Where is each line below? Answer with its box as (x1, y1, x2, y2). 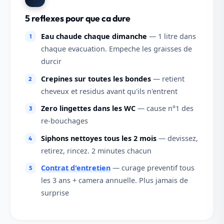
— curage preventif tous (110, 163, 194, 173)
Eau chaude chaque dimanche (40, 31, 147, 41)
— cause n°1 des (135, 103, 193, 113)
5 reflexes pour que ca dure (24, 12, 130, 24)
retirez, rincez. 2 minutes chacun (40, 145, 151, 155)
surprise (40, 188, 69, 198)
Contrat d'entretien (40, 163, 110, 173)
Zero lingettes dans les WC (40, 103, 135, 113)
